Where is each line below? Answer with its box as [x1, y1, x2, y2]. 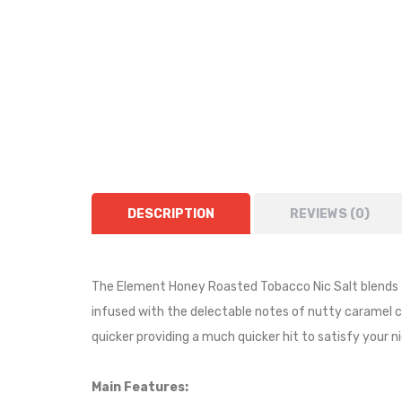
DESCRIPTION [127, 206, 214, 222]
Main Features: [92, 380, 188, 395]
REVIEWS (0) [290, 206, 370, 222]
